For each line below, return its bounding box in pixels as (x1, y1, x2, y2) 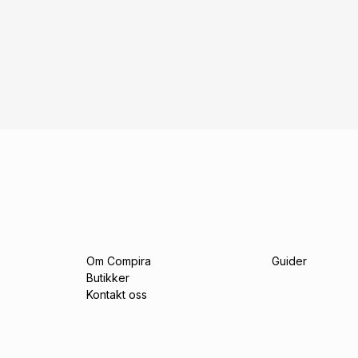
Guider (272, 254, 307, 268)
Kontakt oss (86, 288, 147, 301)
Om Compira (86, 254, 151, 268)
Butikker (86, 271, 129, 284)
